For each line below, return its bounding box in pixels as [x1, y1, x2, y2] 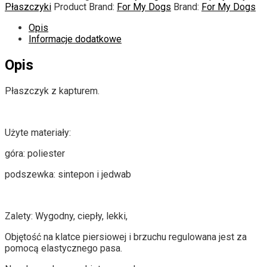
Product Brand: [54, 1, 117, 13]
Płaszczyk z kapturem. [5, 85, 100, 97]
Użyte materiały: [5, 127, 71, 138]
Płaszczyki [5, 1, 51, 13]
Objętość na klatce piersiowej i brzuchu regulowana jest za [5, 231, 247, 243]
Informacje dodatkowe [29, 33, 122, 45]
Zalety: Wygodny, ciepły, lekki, [5, 210, 128, 222]
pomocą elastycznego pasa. [5, 243, 122, 254]
